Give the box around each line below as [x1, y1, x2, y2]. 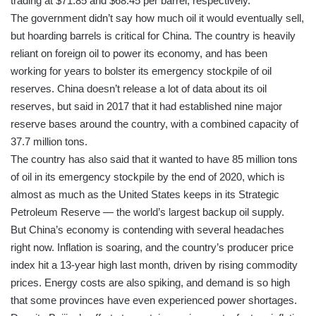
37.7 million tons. [11, 135, 87, 147]
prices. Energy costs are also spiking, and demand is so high [11, 276, 290, 288]
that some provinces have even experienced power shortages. [11, 293, 297, 306]
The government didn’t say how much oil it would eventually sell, [11, 11, 304, 24]
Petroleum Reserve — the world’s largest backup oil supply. [11, 205, 284, 218]
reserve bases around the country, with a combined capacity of [11, 117, 298, 130]
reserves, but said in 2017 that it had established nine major [11, 99, 282, 112]
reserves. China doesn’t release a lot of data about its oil [11, 82, 267, 95]
